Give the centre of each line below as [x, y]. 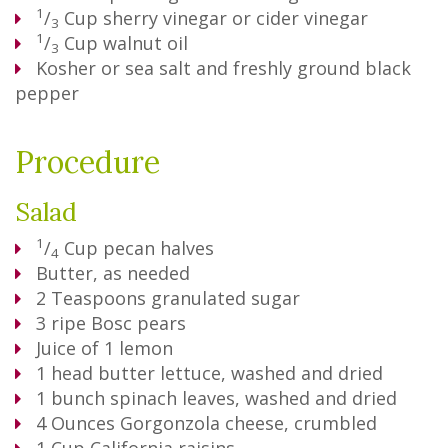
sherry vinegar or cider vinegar [235, 18]
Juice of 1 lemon [104, 348]
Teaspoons [98, 298]
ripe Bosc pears [118, 323]
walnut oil [145, 43]
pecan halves [158, 248]
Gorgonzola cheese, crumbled [248, 423]
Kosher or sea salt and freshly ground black [223, 68]
